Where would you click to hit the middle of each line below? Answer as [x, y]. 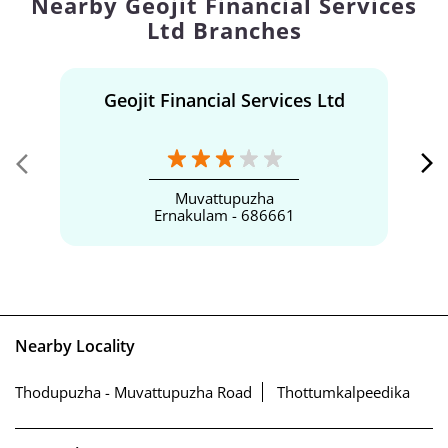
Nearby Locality [75, 345]
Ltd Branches [224, 29]
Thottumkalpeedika [343, 392]
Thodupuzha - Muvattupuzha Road [133, 392]
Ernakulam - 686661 [224, 214]
